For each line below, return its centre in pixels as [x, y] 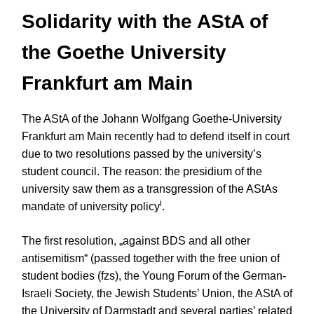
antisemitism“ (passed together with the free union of [151, 258]
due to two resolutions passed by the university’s [142, 153]
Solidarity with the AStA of [145, 21]
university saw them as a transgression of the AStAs [150, 189]
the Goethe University [124, 52]
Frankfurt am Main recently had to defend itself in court [156, 136]
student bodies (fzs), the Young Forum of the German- [154, 275]
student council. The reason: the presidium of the [142, 171]
